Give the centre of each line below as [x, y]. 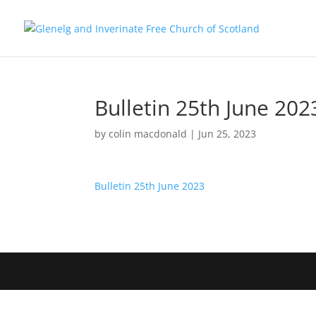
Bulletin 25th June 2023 [150, 186]
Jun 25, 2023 [227, 134]
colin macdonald [148, 134]
